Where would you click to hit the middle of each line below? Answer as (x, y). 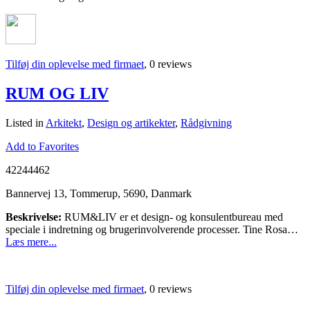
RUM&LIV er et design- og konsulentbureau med (172, 217)
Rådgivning (206, 122)
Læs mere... (31, 241)
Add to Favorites (42, 146)
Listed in (26, 122)
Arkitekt (64, 122)
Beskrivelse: (34, 217)
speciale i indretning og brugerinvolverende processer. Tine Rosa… (152, 229)
